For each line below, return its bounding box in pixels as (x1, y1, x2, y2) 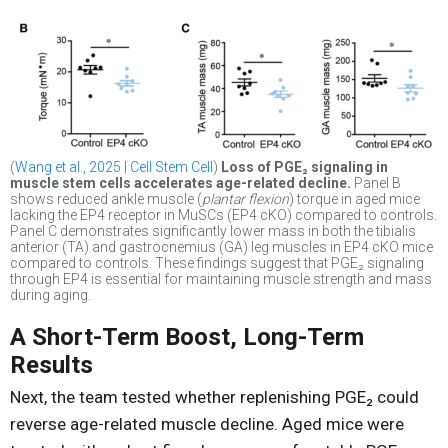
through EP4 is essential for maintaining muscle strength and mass (10, 270, 432, 287)
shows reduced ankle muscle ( (10, 190, 202, 207)
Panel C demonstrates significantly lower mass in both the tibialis (10, 222, 416, 239)
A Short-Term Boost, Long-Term (10, 322, 364, 351)
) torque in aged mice (289, 190, 420, 207)
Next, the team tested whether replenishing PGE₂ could (10, 386, 419, 407)
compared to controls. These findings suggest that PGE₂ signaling (10, 254, 424, 271)
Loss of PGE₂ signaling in (221, 158, 388, 175)
